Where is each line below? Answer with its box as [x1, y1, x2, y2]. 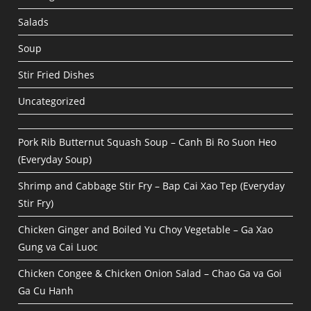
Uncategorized [18, 94, 86, 108]
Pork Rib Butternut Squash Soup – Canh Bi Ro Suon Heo [18, 135, 277, 149]
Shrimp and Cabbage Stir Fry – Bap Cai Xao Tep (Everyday [18, 179, 285, 193]
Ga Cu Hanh [18, 284, 74, 298]
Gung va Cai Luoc [18, 240, 99, 254]
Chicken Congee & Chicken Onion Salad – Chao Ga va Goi [18, 267, 283, 280]
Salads [18, 15, 49, 29]
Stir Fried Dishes [18, 68, 95, 82]
